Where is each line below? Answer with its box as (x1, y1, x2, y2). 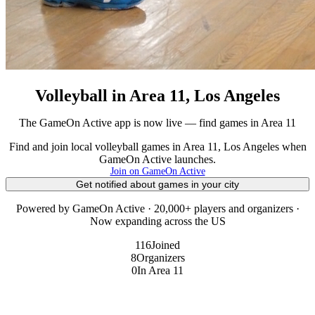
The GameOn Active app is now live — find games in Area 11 (19, 116, 296, 129)
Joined (151, 238, 180, 251)
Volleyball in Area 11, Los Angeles (35, 86, 280, 105)
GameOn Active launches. (99, 153, 216, 165)
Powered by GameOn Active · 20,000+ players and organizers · (15, 202, 300, 214)
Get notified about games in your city (76, 178, 239, 190)
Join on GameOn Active (110, 165, 205, 176)
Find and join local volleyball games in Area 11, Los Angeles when (8, 140, 307, 153)
